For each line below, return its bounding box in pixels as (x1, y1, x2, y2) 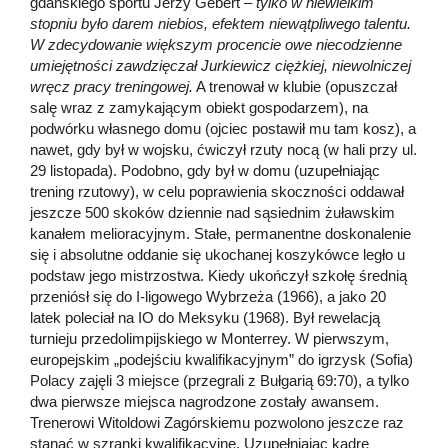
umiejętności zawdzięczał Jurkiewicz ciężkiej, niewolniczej (30, 56, 411, 74)
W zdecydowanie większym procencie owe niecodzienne (30, 35, 402, 53)
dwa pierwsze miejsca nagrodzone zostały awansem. (30, 392, 379, 410)
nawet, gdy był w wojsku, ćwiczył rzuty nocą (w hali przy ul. (30, 140, 417, 158)
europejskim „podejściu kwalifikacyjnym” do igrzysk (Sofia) (30, 350, 413, 368)
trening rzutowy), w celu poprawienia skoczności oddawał (30, 182, 404, 200)
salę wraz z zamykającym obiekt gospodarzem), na (30, 98, 368, 116)
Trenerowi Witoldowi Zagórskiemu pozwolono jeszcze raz (30, 413, 404, 431)
